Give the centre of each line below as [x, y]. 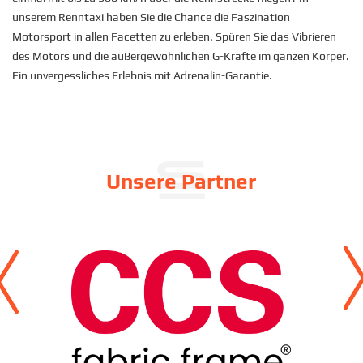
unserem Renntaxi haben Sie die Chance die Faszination [151, 17]
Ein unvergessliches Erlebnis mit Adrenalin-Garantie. [142, 76]
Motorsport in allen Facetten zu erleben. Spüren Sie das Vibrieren [174, 37]
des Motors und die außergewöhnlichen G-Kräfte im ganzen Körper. [181, 56]
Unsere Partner [181, 182]
